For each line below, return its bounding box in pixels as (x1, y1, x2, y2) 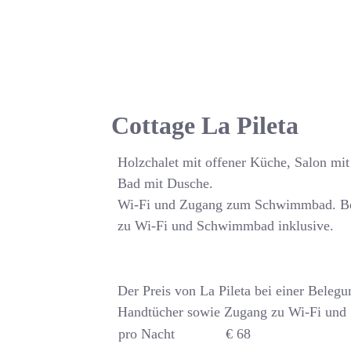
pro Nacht (118, 326, 175, 342)
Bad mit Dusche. (118, 175, 214, 192)
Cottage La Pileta (111, 111, 299, 140)
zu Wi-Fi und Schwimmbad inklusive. (118, 218, 335, 234)
